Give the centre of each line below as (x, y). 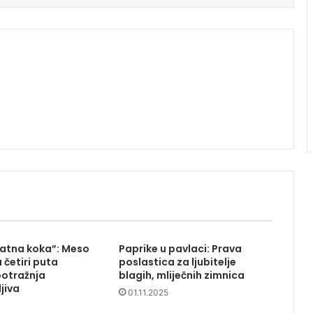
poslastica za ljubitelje (177, 262)
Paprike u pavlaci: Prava (180, 249)
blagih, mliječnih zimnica (181, 276)
